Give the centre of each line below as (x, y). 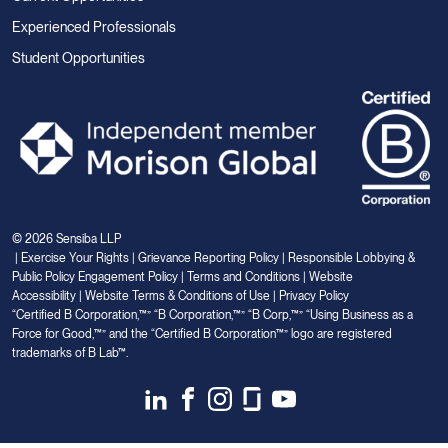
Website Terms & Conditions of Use (177, 295)
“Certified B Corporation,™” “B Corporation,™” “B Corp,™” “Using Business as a (212, 314)
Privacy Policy (314, 295)
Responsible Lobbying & (351, 257)
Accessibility (44, 295)
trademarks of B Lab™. (70, 352)
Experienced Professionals (94, 27)
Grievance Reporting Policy (208, 257)
